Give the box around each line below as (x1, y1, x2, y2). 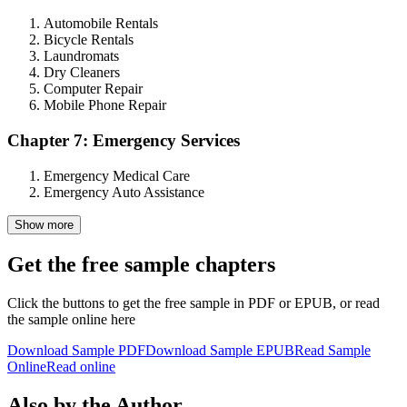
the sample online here (7, 311, 135, 327)
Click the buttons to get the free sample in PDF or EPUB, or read (7, 294, 380, 311)
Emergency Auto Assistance (44, 184, 204, 200)
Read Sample (294, 342, 371, 358)
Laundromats (44, 48, 119, 65)
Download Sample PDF (7, 342, 145, 358)
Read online (46, 358, 115, 374)
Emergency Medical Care (44, 167, 190, 184)
